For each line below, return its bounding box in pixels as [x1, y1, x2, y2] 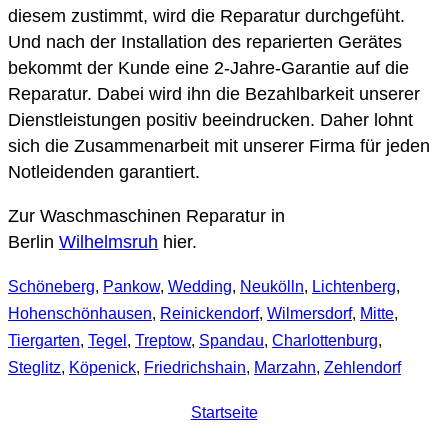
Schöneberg [8, 278, 95, 296]
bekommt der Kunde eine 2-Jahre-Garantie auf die [8, 58, 409, 79]
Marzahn [254, 359, 316, 377]
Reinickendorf [160, 305, 259, 323]
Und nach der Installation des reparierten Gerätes [8, 32, 402, 53]
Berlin [8, 232, 59, 253]
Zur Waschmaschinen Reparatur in [8, 206, 285, 227]
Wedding [168, 278, 232, 296]
